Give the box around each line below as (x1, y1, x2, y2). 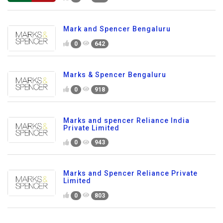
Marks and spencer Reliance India (63, 116, 190, 124)
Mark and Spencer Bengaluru (63, 24, 171, 33)
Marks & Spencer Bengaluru (63, 70, 166, 79)
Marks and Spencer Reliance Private (63, 169, 198, 178)
